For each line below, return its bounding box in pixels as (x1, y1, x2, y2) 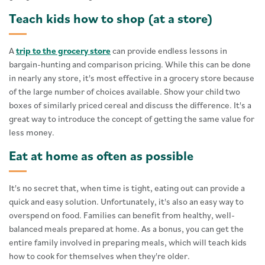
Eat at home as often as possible (9, 147, 193, 164)
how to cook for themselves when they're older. (9, 250, 190, 262)
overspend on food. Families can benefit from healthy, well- (9, 209, 235, 221)
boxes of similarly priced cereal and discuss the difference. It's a (9, 99, 251, 111)
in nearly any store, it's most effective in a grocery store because (9, 72, 254, 84)
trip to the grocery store (16, 45, 111, 57)
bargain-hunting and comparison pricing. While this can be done (9, 59, 251, 70)
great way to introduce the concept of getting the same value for (9, 113, 254, 125)
